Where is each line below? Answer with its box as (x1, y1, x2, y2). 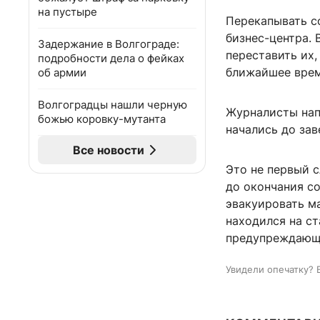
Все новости (73, 143, 144, 157)
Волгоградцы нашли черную (38, 98, 187, 111)
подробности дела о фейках (38, 51, 184, 65)
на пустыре (38, 5, 97, 19)
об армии (38, 66, 86, 79)
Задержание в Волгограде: (38, 37, 179, 51)
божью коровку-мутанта (38, 112, 166, 126)
